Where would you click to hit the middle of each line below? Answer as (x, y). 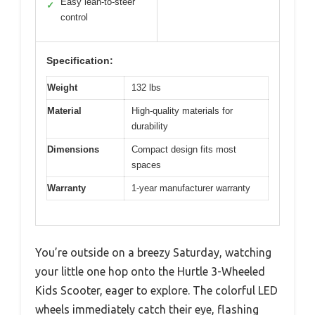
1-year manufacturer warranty (191, 188)
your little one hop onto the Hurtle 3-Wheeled (150, 271)
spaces (146, 165)
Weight (62, 88)
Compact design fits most (184, 150)
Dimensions (73, 150)
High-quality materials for (182, 111)
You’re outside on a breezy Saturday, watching (153, 252)
